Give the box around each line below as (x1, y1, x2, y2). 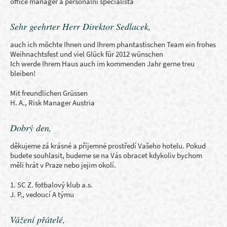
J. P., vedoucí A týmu (10, 190, 74, 199)
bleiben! (10, 68, 35, 78)
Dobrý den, (10, 122, 52, 134)
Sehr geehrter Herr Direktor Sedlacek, (10, 20, 151, 32)
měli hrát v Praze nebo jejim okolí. (10, 160, 116, 170)
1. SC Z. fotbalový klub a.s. (10, 180, 93, 190)
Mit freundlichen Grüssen (10, 88, 88, 98)
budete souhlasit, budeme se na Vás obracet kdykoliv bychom (10, 150, 202, 160)
